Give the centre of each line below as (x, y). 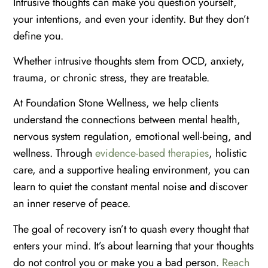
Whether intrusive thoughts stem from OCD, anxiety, (129, 61)
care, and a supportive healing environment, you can (132, 170)
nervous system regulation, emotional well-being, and (133, 137)
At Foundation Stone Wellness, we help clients (116, 103)
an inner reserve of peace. (72, 204)
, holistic (228, 153)
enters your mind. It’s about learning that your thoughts (134, 246)
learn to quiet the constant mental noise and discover (131, 187)
